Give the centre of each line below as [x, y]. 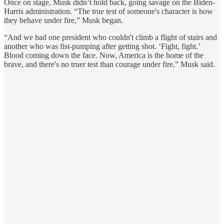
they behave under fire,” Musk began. [63, 20]
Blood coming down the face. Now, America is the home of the [104, 55]
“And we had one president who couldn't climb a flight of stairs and [110, 37]
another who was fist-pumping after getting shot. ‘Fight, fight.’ [102, 46]
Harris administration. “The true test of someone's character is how [108, 11]
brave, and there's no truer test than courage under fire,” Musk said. [109, 64]
